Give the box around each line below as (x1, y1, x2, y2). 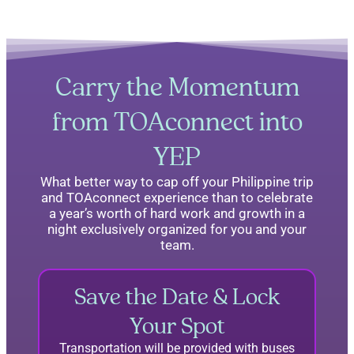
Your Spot (129, 312, 225, 340)
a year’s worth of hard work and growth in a (49, 205, 305, 222)
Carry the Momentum (55, 71, 299, 104)
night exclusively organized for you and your (47, 221, 307, 238)
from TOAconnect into (51, 106, 303, 138)
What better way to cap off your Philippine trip (40, 174, 314, 190)
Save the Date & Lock (73, 283, 281, 311)
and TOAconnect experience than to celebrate (41, 190, 313, 206)
